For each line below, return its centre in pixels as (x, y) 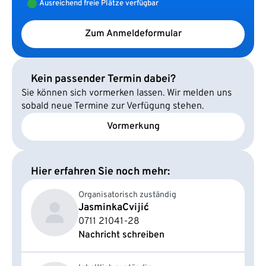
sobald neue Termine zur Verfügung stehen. (113, 106)
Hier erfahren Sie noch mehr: (100, 172)
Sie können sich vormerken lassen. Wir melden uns (126, 93)
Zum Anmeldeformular (133, 34)
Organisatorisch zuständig (127, 195)
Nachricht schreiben (121, 235)
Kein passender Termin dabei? (103, 79)
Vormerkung (133, 127)
